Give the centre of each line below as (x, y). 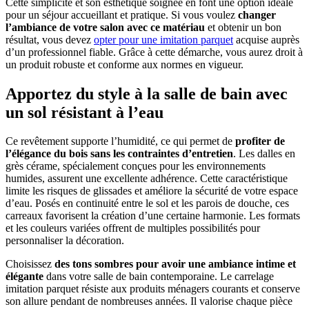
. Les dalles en (264, 154)
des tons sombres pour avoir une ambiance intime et (175, 264)
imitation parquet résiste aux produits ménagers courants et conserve (153, 289)
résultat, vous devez (50, 39)
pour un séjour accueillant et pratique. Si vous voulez (120, 14)
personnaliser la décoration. (65, 241)
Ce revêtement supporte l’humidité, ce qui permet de (120, 141)
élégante (26, 277)
